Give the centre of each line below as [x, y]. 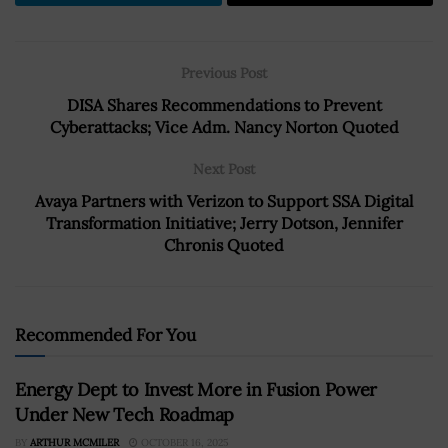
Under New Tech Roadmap [125, 414]
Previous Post [224, 72]
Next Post [224, 168]
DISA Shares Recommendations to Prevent [224, 104]
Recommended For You [105, 334]
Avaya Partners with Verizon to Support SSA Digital [224, 200]
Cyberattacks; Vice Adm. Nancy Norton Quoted [224, 126]
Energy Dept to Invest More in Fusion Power [196, 389]
